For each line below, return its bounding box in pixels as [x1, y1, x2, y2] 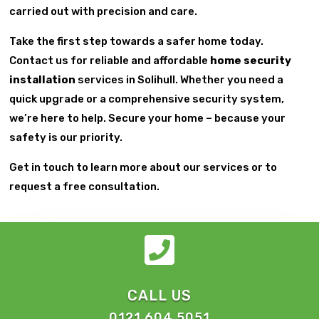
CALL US [127, 286, 192, 304]
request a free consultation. [9, 179, 160, 193]
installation [9, 73, 76, 86]
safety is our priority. [9, 130, 123, 144]
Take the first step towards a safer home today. [9, 34, 264, 48]
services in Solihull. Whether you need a [75, 73, 284, 86]
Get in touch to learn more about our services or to [9, 160, 278, 174]
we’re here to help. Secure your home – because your [9, 111, 286, 125]
